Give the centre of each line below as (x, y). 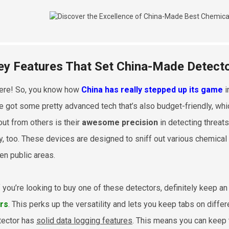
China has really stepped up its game (152, 89)
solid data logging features (84, 220)
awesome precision (120, 122)
